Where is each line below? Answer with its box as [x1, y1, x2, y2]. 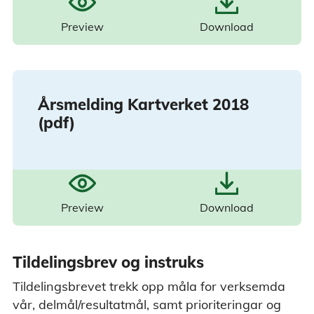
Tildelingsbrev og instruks [13, 252, 204, 273]
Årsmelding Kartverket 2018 [38, 95, 249, 115]
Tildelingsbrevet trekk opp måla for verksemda [13, 278, 285, 294]
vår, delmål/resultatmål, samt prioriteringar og [13, 296, 281, 313]
